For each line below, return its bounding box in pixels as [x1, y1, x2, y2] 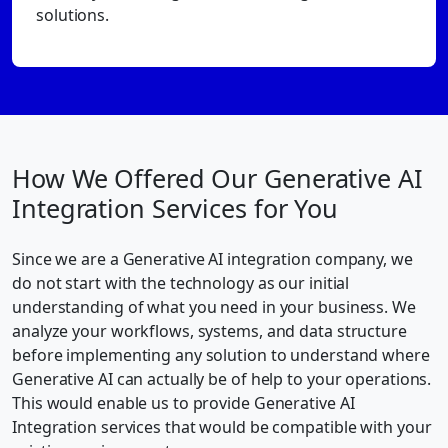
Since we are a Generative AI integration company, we [12, 247, 413, 270]
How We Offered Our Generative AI [12, 160, 423, 195]
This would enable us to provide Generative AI [12, 391, 355, 414]
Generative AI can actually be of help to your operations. [12, 367, 432, 390]
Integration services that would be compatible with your [12, 415, 432, 438]
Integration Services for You [12, 190, 339, 225]
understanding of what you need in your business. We [12, 295, 416, 318]
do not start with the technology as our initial [12, 271, 350, 294]
